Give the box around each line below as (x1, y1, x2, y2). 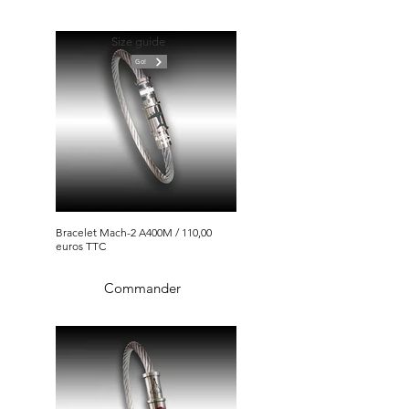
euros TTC (56, 239, 106, 254)
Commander (104, 278, 181, 297)
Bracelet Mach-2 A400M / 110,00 (56, 225, 212, 240)
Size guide (110, 35, 165, 49)
